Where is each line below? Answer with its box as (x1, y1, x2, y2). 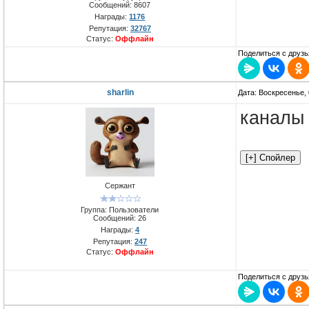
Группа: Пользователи (81, 205, 159, 214)
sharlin (107, 88, 134, 98)
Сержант (105, 181, 135, 190)
